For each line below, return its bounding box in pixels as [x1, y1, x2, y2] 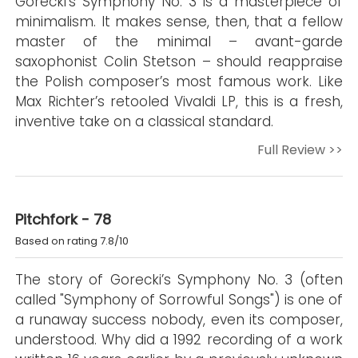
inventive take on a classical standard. [15, 111, 274, 131]
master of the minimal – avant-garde [15, 31, 343, 51]
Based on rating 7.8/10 [15, 233, 129, 249]
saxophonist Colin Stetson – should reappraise [15, 51, 343, 71]
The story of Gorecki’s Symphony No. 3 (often [15, 269, 343, 289]
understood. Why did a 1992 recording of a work [15, 329, 343, 349]
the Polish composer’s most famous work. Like [15, 71, 343, 91]
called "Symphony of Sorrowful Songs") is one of [15, 289, 343, 309]
